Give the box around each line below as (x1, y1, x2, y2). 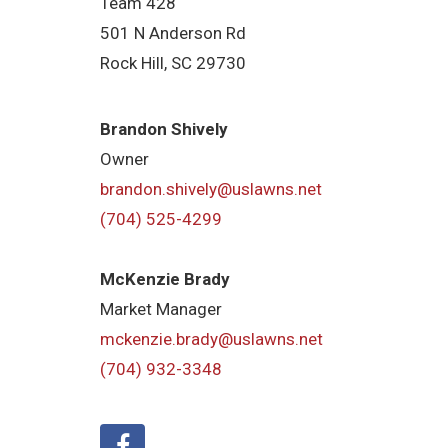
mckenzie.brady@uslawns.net (100, 328, 324, 349)
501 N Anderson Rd (100, 23, 247, 44)
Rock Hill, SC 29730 (100, 53, 247, 74)
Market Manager (100, 298, 223, 319)
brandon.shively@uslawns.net (100, 178, 323, 199)
